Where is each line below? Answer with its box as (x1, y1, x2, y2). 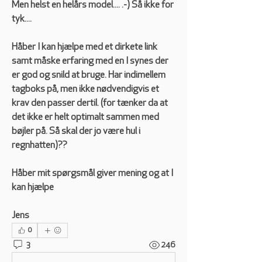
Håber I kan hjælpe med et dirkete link (12, 43, 157, 52)
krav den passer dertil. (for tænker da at (12, 99, 168, 108)
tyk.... (12, 15, 32, 24)
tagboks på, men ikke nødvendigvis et (12, 85, 159, 94)
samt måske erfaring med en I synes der (12, 57, 168, 66)
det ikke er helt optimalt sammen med (12, 113, 159, 122)
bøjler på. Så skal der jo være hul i (12, 127, 140, 136)
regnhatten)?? (12, 141, 67, 150)
